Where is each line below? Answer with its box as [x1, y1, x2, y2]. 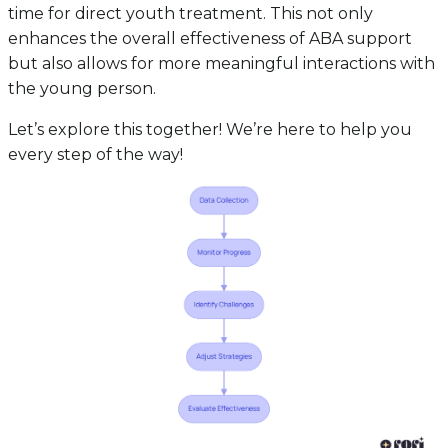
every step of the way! [8, 145, 183, 165]
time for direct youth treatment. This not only [8, 4, 373, 24]
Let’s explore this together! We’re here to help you [8, 120, 412, 140]
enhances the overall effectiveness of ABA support [8, 29, 412, 49]
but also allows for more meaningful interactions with [8, 54, 435, 74]
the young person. [8, 79, 156, 99]
